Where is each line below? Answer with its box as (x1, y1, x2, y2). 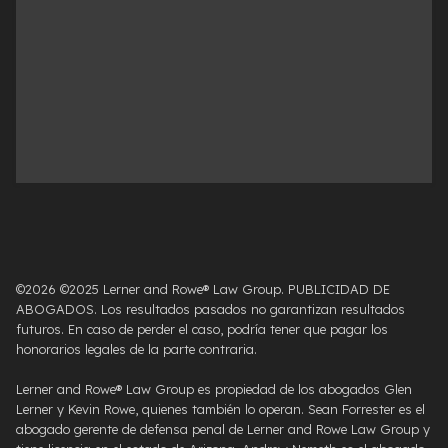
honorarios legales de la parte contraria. (16, 341, 257, 358)
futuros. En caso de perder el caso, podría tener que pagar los (16, 321, 388, 338)
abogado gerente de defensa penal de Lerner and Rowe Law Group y (16, 421, 430, 438)
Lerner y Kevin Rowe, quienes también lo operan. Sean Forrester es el (16, 401, 425, 418)
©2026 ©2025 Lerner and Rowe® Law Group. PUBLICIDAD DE (16, 281, 390, 298)
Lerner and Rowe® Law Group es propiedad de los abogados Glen (16, 381, 412, 398)
